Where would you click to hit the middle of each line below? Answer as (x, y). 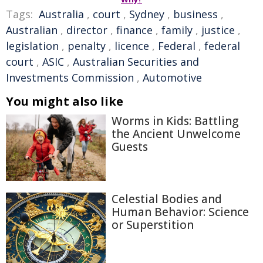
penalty (87, 46)
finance (134, 30)
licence (132, 46)
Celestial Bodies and (167, 199)
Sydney (147, 14)
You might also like (65, 101)
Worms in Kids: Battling (175, 121)
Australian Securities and (136, 62)
